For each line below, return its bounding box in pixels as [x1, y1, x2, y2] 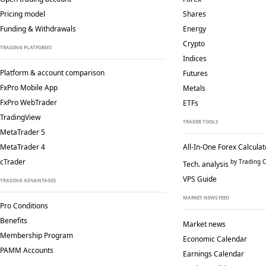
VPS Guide [182, 174, 217, 184]
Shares [182, 9, 206, 19]
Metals [182, 83, 205, 93]
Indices [182, 53, 207, 64]
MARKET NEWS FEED [182, 194, 229, 201]
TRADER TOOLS [182, 118, 218, 125]
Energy [182, 24, 206, 34]
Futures [182, 68, 208, 78]
